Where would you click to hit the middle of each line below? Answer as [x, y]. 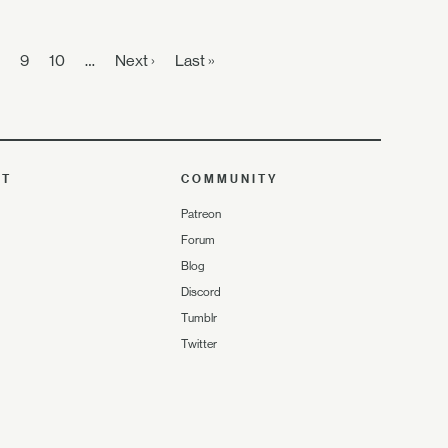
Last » [194, 61]
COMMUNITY [230, 179]
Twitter [199, 344]
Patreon [201, 214]
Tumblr [199, 318]
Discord [201, 292]
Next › [134, 61]
